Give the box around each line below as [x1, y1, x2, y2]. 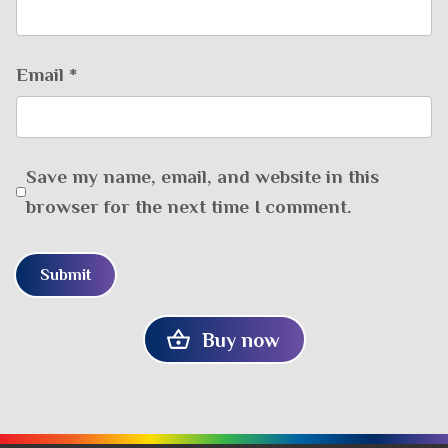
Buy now [201, 329, 280, 351]
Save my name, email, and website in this [25, 165, 379, 187]
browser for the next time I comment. [25, 195, 352, 217]
